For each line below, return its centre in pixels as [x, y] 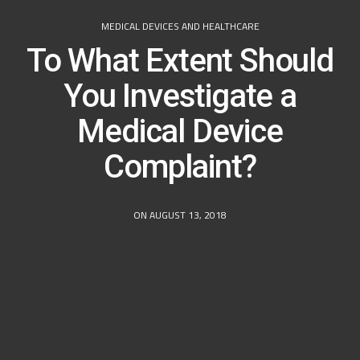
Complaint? [180, 166]
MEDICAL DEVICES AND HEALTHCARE [180, 26]
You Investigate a [180, 96]
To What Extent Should [180, 60]
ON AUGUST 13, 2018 [180, 215]
